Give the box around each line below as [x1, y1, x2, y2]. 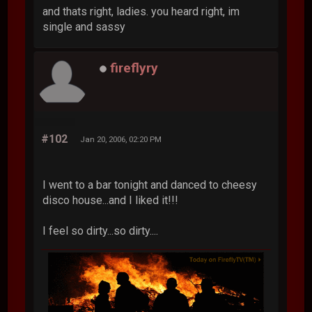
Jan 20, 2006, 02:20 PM [80, 134, 162, 145]
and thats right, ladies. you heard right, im [42, 5, 240, 19]
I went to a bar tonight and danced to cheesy [42, 178, 258, 192]
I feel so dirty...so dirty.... [42, 224, 159, 238]
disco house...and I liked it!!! [42, 194, 179, 208]
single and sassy [42, 20, 126, 34]
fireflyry [110, 60, 159, 77]
